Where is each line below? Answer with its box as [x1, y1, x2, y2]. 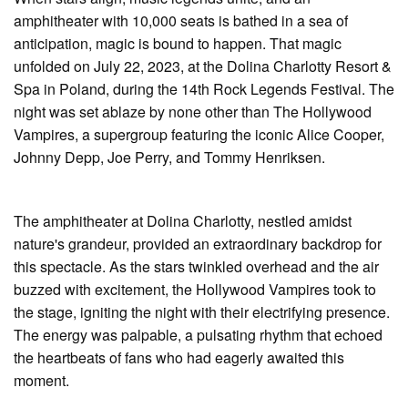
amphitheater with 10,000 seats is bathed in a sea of [14, 9, 348, 31]
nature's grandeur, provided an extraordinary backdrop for [14, 232, 382, 254]
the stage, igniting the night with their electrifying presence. [14, 301, 390, 322]
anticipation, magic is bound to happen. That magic [14, 32, 342, 54]
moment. [14, 369, 69, 391]
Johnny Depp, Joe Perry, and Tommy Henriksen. [14, 146, 325, 168]
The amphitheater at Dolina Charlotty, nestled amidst [14, 209, 352, 231]
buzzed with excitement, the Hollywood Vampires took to [14, 278, 376, 300]
